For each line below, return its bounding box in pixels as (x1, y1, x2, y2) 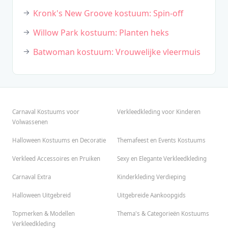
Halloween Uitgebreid (12, 191, 71, 199)
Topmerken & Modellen (12, 210, 75, 218)
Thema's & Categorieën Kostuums (117, 210, 209, 218)
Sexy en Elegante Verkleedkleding (117, 155, 207, 163)
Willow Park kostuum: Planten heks (33, 27, 169, 39)
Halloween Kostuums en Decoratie (12, 136, 106, 145)
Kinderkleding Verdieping (117, 173, 186, 181)
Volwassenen (12, 118, 48, 126)
